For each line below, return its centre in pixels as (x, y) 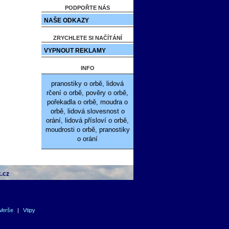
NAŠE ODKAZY (66, 20)
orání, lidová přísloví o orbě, (87, 120)
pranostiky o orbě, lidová (87, 84)
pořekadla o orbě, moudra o (87, 102)
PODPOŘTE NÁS (87, 8)
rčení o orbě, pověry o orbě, (87, 93)
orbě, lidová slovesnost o (87, 111)
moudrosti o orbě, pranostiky (87, 130)
